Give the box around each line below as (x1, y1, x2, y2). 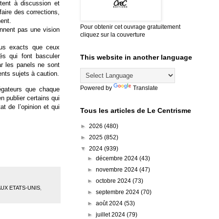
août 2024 (96, 199, 125, 207)
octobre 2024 (96, 177, 133, 184)
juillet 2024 (96, 211, 127, 218)
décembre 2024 (96, 154, 140, 162)
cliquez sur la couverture (80, 31, 145, 38)
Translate (133, 84, 158, 91)
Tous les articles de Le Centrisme (80, 106, 191, 114)
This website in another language (80, 53, 192, 61)
